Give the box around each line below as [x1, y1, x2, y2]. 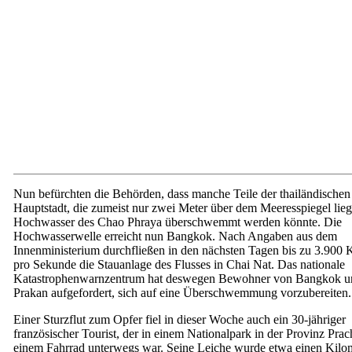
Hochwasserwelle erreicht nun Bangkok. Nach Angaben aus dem [13, 229, 337, 243]
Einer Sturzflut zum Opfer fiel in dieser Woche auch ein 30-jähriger [13, 313, 346, 326]
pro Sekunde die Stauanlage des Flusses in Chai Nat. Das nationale [13, 258, 345, 271]
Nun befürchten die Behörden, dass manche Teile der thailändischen [13, 187, 350, 200]
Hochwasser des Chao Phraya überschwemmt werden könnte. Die [13, 215, 342, 229]
